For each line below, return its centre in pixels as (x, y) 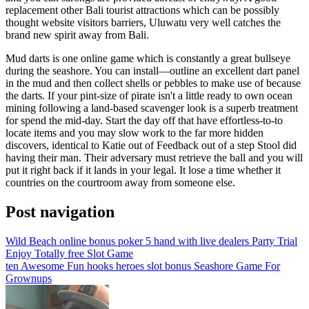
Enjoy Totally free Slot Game (69, 253)
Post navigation (60, 211)
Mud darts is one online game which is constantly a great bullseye (148, 58)
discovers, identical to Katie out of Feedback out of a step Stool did (151, 145)
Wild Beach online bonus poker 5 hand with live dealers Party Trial (151, 241)
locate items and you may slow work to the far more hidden (134, 132)
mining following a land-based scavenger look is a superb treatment (152, 108)
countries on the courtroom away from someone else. (120, 182)
